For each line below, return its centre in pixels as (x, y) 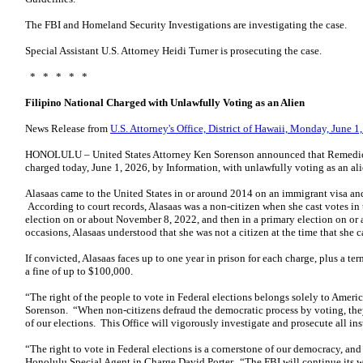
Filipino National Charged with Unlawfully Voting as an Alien (165, 102)
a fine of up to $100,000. (79, 271)
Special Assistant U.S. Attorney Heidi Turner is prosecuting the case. (173, 51)
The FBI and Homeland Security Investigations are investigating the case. (186, 25)
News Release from (68, 128)
